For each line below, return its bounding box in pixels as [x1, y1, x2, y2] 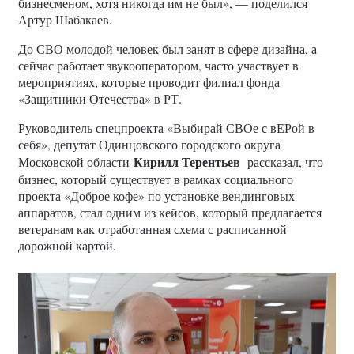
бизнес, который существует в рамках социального [18, 171, 293, 188]
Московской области [18, 153, 134, 171]
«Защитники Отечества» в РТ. [18, 90, 182, 107]
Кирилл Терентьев [134, 153, 240, 171]
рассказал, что [247, 153, 323, 171]
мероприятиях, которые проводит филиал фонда [18, 73, 280, 91]
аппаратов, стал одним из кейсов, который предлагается [18, 204, 322, 221]
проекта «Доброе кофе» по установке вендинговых [18, 187, 295, 205]
